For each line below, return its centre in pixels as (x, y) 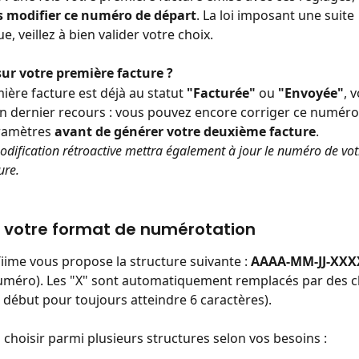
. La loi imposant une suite (277, 15)
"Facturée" (221, 93)
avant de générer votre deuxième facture (185, 131)
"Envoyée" (311, 93)
